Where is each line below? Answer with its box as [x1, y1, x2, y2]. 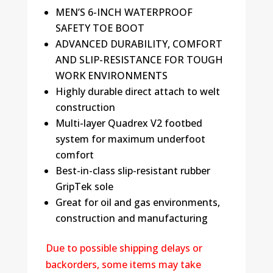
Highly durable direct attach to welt [55, 84, 220, 98]
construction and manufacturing [55, 211, 208, 225]
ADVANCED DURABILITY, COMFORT [55, 37, 222, 51]
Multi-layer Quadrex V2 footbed [55, 116, 202, 130]
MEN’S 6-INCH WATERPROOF [55, 5, 193, 19]
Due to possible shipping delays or [45, 241, 202, 255]
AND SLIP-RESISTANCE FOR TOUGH [55, 52, 223, 66]
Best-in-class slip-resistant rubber [55, 163, 210, 177]
